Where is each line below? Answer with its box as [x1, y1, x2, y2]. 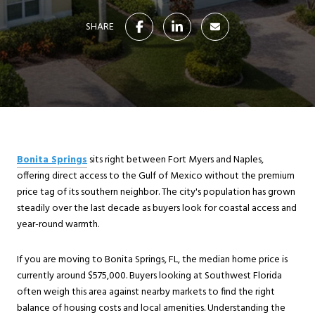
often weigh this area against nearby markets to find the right [17, 283, 275, 300]
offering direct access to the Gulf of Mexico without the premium [17, 168, 295, 184]
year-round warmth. [17, 217, 99, 233]
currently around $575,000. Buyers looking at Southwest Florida [17, 267, 282, 284]
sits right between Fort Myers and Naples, [87, 152, 264, 168]
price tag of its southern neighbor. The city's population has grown [17, 184, 295, 200]
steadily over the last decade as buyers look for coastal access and [17, 200, 297, 217]
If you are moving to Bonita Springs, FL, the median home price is [17, 251, 288, 268]
